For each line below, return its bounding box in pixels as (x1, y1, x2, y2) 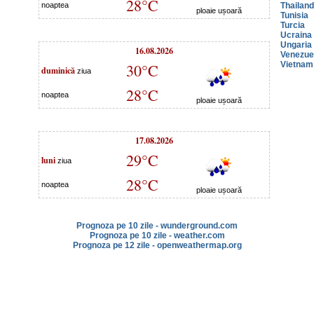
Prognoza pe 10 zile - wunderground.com (76, 221, 238, 231)
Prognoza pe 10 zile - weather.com (89, 231, 225, 240)
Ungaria (280, 40, 312, 50)
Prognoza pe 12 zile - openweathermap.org (72, 240, 242, 250)
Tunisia (280, 11, 308, 20)
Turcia (280, 20, 305, 30)
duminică (41, 64, 75, 76)
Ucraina (280, 30, 312, 40)
